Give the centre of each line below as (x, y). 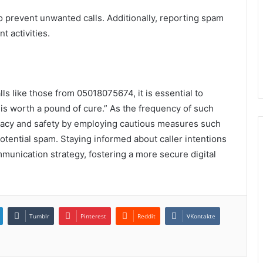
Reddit (146, 216)
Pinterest (93, 216)
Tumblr (39, 216)
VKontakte (201, 216)
